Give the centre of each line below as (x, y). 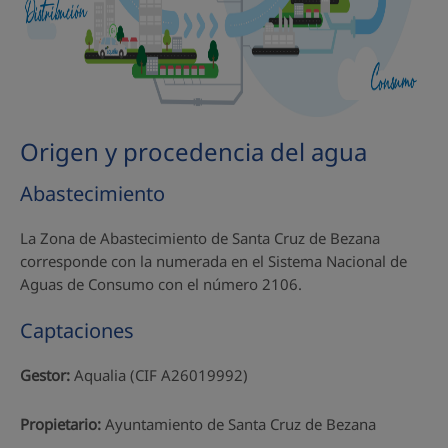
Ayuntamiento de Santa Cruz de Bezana (238, 423)
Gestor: (47, 374)
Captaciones (77, 330)
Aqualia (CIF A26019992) (161, 374)
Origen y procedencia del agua (193, 151)
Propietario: (60, 423)
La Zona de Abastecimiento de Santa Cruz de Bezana (200, 237)
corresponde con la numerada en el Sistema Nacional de (213, 260)
